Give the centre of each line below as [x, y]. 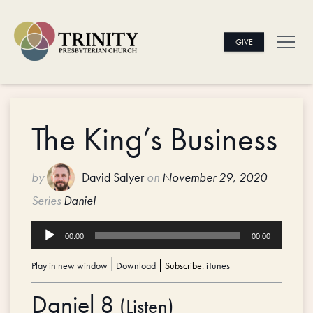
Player [49, 249]
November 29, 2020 [214, 177]
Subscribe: [185, 266]
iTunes [218, 266]
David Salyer [113, 177]
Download [136, 266]
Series [46, 201]
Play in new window [70, 266]
